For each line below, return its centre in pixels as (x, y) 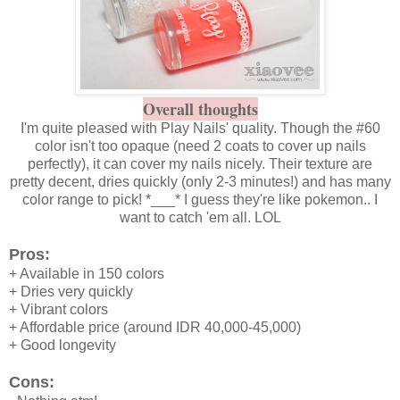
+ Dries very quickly (71, 291)
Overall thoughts (200, 108)
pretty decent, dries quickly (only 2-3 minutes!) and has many (200, 181)
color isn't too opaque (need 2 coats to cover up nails (200, 146)
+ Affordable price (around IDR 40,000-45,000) (155, 327)
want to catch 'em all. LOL (200, 217)
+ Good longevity (62, 345)
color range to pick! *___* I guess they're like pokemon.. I (200, 199)
